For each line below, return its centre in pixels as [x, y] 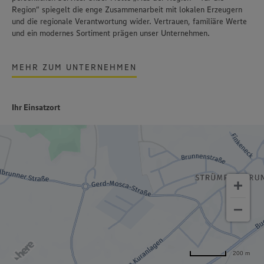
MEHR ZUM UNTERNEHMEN [75, 67]
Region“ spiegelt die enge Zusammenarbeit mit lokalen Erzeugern [127, 10]
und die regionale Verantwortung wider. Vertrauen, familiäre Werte [129, 22]
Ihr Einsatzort [36, 108]
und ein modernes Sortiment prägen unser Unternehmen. [111, 33]
